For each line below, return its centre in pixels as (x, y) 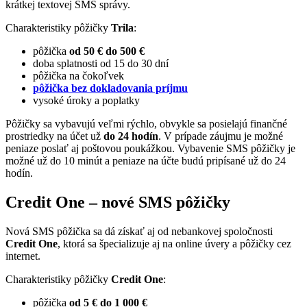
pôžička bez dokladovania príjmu (110, 88)
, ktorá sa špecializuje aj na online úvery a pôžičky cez (174, 244)
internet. (23, 256)
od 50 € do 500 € (107, 51)
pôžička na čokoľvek (78, 76)
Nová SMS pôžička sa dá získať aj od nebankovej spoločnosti (139, 231)
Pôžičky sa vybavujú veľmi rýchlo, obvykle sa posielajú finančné (146, 124)
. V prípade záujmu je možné (221, 136)
